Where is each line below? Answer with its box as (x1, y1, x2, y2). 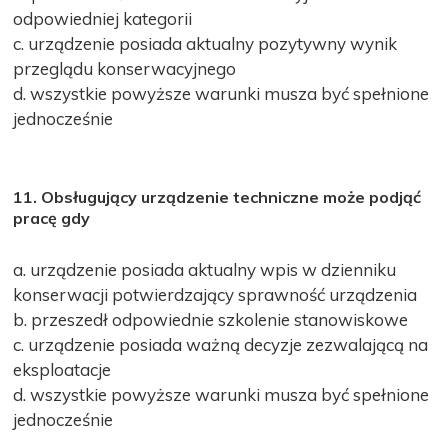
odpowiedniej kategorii (13, 7, 193, 29)
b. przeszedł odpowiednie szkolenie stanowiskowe (13, 308, 409, 330)
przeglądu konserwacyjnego (13, 57, 237, 79)
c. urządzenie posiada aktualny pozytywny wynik (13, 32, 398, 54)
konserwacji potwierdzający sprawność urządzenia (13, 283, 418, 305)
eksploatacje (13, 358, 112, 380)
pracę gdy (13, 207, 91, 228)
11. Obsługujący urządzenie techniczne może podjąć (13, 186, 422, 207)
